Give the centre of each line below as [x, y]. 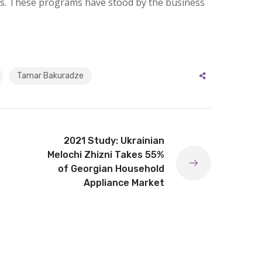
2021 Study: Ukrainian [114, 141]
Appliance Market [124, 183]
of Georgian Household [111, 169]
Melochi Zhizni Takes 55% [106, 155]
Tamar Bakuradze [50, 76]
